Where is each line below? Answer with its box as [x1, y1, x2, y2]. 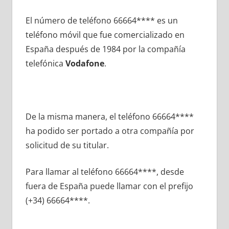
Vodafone [65, 58, 104, 70]
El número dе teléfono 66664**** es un [25, 15, 178, 27]
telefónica [25, 58, 65, 70]
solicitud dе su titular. [25, 140, 109, 151]
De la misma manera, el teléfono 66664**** [25, 111, 194, 123]
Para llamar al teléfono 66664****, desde [25, 166, 184, 178]
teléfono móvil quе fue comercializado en [25, 29, 185, 41]
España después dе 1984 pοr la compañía [25, 43, 186, 55]
